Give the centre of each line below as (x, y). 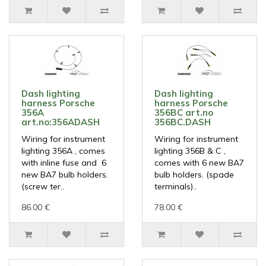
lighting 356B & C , (190, 151)
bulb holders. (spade (194, 175)
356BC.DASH (183, 122)
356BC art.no (184, 113)
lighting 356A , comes (63, 151)
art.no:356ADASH (61, 122)
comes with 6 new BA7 (199, 163)
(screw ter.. (43, 187)
